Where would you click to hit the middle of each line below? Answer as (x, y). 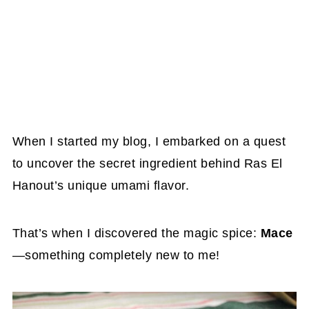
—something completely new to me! (116, 255)
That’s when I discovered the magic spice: (136, 233)
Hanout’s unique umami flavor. (101, 185)
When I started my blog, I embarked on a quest (149, 141)
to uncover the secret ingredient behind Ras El (147, 163)
